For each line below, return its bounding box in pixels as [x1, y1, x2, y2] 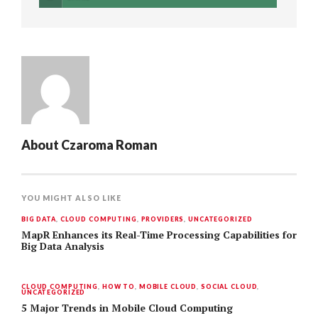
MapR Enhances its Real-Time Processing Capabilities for [21, 229, 297, 241]
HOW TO [102, 283, 136, 290]
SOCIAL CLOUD [201, 283, 258, 290]
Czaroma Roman [61, 137, 158, 153]
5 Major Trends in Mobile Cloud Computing [21, 302, 233, 314]
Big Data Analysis [21, 240, 104, 253]
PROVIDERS [141, 215, 185, 223]
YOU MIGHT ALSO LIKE [21, 194, 121, 202]
